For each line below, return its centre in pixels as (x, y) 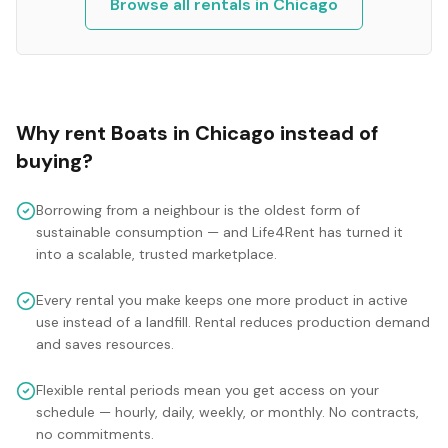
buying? (54, 161)
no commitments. (95, 434)
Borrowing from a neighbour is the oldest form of (198, 210)
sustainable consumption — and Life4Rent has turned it (219, 232)
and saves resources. (105, 344)
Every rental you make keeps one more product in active (222, 300)
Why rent (63, 133)
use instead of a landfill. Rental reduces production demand (233, 322)
